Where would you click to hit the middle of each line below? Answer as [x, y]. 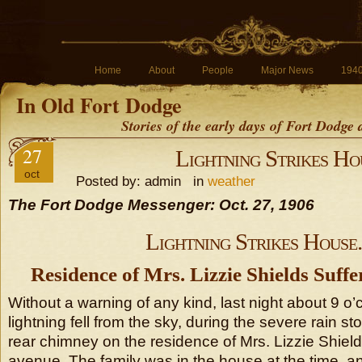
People [218, 70]
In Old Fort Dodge [99, 105]
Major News [287, 70]
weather [232, 181]
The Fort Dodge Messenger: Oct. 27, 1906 [161, 205]
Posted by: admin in [136, 181]
